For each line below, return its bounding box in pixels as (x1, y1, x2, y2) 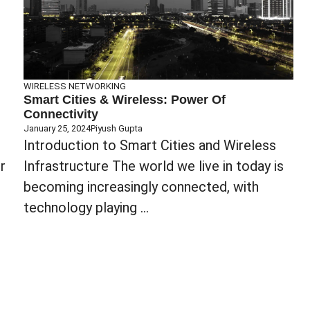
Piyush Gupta (91, 122, 143, 134)
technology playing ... (24, 199, 149, 216)
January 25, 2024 (24, 122, 91, 134)
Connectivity (24, 107, 98, 121)
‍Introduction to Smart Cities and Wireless (24, 136, 276, 154)
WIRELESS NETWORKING (24, 80, 126, 91)
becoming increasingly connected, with (24, 178, 259, 195)
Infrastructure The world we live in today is (24, 157, 284, 174)
